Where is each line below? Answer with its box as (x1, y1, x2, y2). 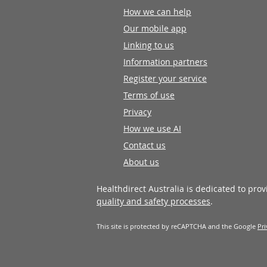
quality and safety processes (97, 195, 210, 207)
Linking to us (123, 39, 174, 51)
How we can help (123, 6, 191, 17)
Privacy (123, 106, 151, 117)
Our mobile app (123, 23, 187, 34)
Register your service (123, 73, 207, 84)
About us (123, 156, 159, 167)
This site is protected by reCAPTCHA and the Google (97, 222, 257, 231)
